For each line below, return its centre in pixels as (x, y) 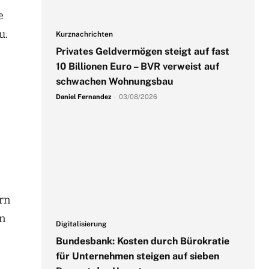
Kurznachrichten (84, 34)
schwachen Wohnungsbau (114, 81)
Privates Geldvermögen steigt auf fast (142, 51)
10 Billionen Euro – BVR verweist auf (137, 66)
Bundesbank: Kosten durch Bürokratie (142, 241)
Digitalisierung (81, 224)
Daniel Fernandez (83, 96)
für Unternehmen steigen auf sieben (137, 256)
